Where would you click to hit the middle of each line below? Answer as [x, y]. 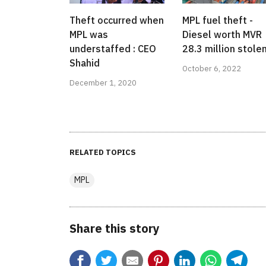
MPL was [89, 35]
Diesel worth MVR [222, 35]
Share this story [115, 229]
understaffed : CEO [113, 49]
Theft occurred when [117, 20]
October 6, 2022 [212, 69]
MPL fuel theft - [218, 20]
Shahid [85, 63]
